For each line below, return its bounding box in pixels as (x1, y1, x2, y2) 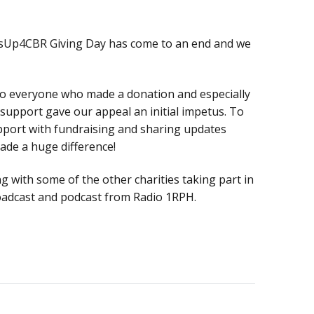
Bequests (53, 43, 102, 59)
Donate (53, 6, 93, 22)
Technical (146, 22, 196, 37)
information (146, 37, 210, 53)
